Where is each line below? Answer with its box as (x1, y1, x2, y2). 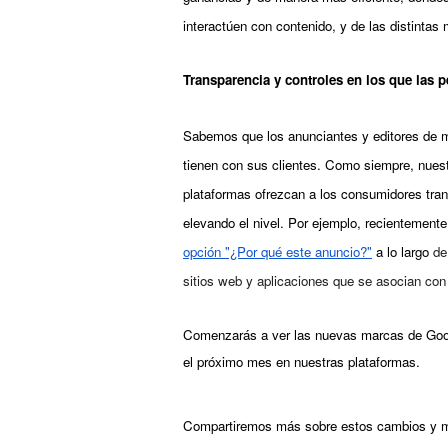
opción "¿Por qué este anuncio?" (183, 242, 372, 261)
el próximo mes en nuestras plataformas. (183, 352, 424, 371)
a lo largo (372, 242, 433, 261)
